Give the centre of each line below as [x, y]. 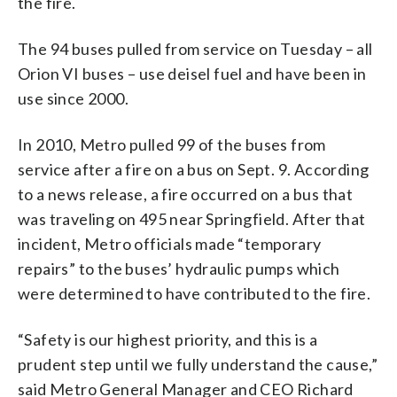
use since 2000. [74, 98]
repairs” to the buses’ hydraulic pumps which [179, 268]
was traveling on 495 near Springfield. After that [192, 218]
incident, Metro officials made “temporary [170, 243]
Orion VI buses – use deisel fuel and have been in [192, 73]
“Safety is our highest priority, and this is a [168, 339]
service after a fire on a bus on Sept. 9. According [194, 169]
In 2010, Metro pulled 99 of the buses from [172, 144]
